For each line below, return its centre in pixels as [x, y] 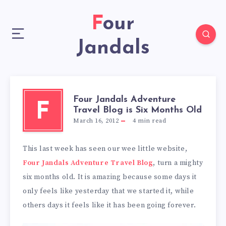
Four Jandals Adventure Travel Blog [88, 163]
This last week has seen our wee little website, [105, 149]
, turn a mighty [178, 163]
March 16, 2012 [96, 121]
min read [151, 121]
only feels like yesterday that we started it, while [108, 191]
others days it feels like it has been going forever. [109, 205]
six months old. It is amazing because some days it [110, 177]
